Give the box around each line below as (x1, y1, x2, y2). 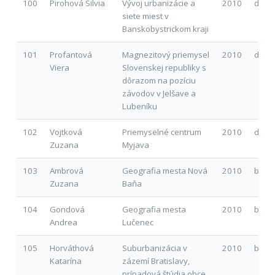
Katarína (49, 255, 82, 266)
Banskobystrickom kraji (122, 23, 209, 34)
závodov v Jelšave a (122, 87, 196, 99)
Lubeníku (122, 100, 157, 112)
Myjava (122, 139, 149, 150)
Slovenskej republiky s (122, 61, 206, 73)
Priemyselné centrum (122, 126, 201, 137)
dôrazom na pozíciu (122, 74, 196, 86)
